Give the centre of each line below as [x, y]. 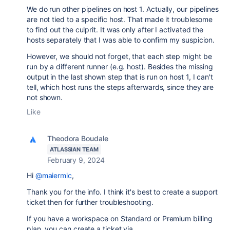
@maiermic [53, 175]
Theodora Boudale [78, 138]
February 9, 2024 [76, 160]
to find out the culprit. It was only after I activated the [115, 30]
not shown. [45, 97]
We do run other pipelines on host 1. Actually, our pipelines [123, 9]
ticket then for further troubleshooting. [90, 202]
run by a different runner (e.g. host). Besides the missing [120, 66]
